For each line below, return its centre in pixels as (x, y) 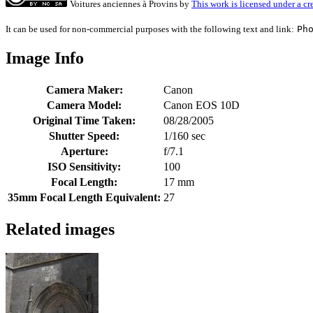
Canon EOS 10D (202, 105)
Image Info (45, 58)
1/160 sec (184, 136)
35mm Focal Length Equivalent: (84, 198)
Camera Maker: (84, 90)
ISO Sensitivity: (84, 167)
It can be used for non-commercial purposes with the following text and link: (150, 29)
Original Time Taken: (84, 121)
